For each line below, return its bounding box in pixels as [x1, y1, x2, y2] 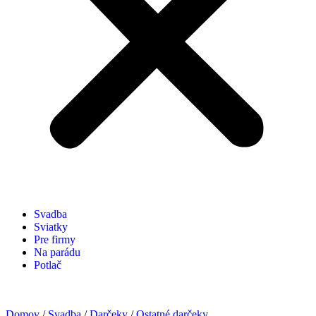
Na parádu [34, 246, 80, 259]
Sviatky [34, 221, 68, 233]
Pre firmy [34, 233, 75, 246]
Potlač [34, 259, 61, 272]
